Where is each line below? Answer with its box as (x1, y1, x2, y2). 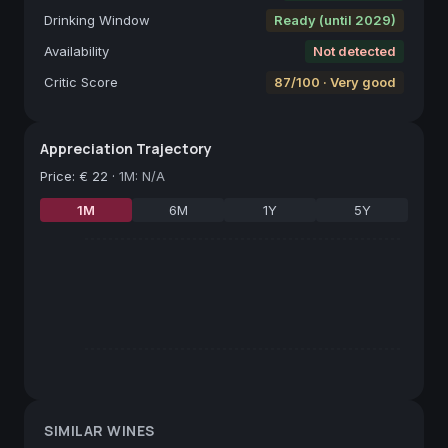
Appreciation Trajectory (40, 138, 212, 158)
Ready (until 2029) (274, 11, 396, 28)
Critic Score (44, 73, 118, 90)
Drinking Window (44, 11, 150, 28)
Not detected (313, 42, 396, 59)
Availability (44, 42, 109, 59)
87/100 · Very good (274, 73, 396, 90)
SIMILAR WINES (44, 420, 155, 440)
